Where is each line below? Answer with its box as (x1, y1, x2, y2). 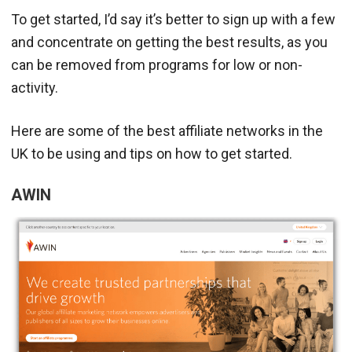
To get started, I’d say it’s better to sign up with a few (11, 10, 335, 27)
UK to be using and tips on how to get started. (11, 145, 292, 162)
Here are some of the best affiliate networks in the (11, 122, 323, 139)
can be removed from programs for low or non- (11, 56, 302, 73)
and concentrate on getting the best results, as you (11, 33, 328, 50)
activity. (11, 79, 58, 96)
